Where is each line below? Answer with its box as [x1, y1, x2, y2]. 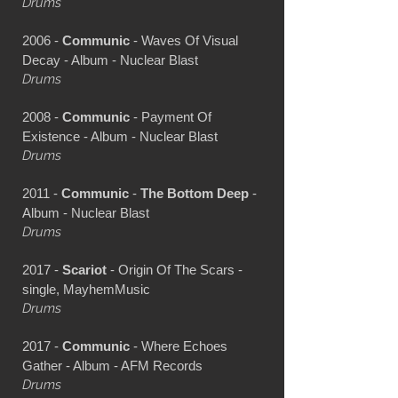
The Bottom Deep [140, 185, 249, 201]
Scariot [62, 261, 107, 277]
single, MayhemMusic [22, 281, 150, 297]
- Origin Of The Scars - [107, 261, 243, 277]
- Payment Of [130, 108, 211, 124]
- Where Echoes [130, 338, 227, 354]
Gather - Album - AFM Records [22, 357, 203, 373]
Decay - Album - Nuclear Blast [22, 52, 198, 68]
